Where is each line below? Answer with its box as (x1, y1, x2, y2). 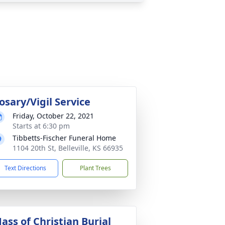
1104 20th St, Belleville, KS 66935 (13, 143, 123, 153)
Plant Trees (79, 164, 111, 172)
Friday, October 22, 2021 (13, 111, 94, 121)
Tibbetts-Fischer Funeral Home (13, 133, 116, 143)
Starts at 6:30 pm (13, 121, 70, 131)
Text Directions (5, 164, 46, 172)
